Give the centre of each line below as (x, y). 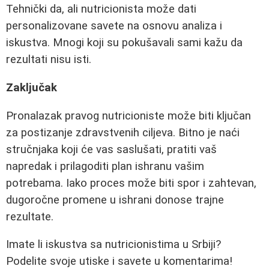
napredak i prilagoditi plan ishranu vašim (105, 166)
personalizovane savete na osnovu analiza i (114, 26)
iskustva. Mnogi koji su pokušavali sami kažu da (124, 43)
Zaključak (32, 87)
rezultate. (30, 216)
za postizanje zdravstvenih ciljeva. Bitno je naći (123, 132)
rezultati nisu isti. (49, 60)
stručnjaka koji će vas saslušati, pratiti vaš (111, 149)
